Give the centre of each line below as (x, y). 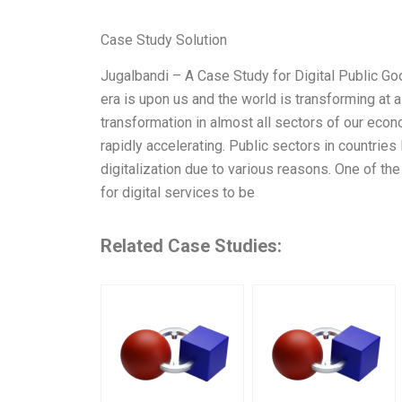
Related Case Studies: (191, 246)
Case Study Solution (164, 39)
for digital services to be (178, 193)
